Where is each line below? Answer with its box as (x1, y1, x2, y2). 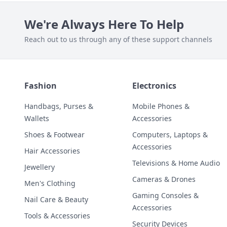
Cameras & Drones (132, 174, 196, 184)
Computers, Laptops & (132, 129, 208, 139)
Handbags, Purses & (24, 101, 93, 111)
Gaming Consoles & (132, 190, 199, 200)
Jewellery (24, 162, 55, 172)
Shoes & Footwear (24, 129, 85, 139)
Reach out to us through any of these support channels (24, 34, 212, 44)
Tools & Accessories (24, 210, 90, 220)
